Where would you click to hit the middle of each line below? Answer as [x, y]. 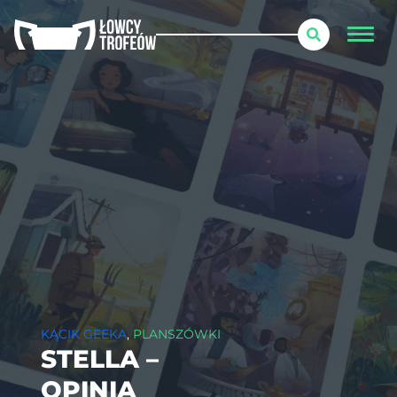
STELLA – [99, 359]
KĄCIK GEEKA [83, 334]
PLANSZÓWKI [176, 334]
